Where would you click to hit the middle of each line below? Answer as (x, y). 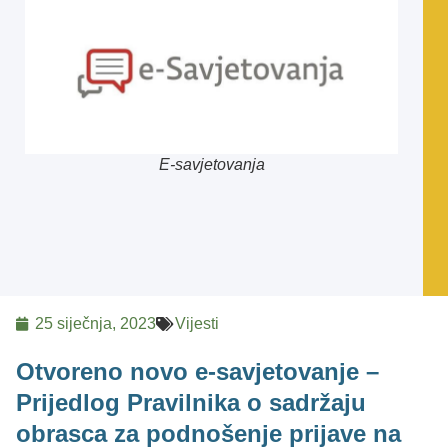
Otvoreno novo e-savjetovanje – (197, 372)
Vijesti (197, 324)
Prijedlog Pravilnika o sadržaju (191, 403)
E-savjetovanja (211, 165)
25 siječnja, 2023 (95, 324)
